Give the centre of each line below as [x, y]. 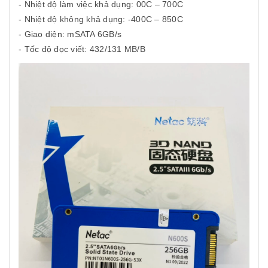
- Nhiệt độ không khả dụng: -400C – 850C [101, 19]
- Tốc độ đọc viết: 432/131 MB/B [82, 49]
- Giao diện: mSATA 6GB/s [70, 34]
